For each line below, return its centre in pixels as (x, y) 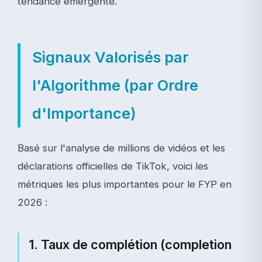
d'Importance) (84, 113)
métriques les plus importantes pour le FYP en (125, 184)
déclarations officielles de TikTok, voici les (113, 166)
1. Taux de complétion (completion (130, 244)
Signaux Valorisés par (111, 57)
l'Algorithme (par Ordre (115, 85)
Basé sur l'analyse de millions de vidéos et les (121, 148)
